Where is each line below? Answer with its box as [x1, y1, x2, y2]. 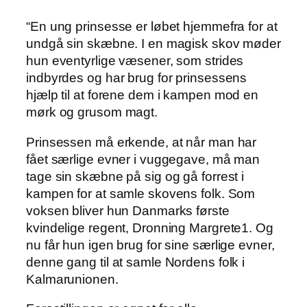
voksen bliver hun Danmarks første [26, 203, 230, 218]
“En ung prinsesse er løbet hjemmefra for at [26, 19, 278, 34]
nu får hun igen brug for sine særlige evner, [26, 237, 275, 252]
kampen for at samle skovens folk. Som [26, 186, 256, 201]
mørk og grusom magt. [26, 105, 158, 120]
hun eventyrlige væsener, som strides [26, 53, 244, 69]
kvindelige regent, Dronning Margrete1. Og [26, 220, 273, 235]
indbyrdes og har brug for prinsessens [26, 71, 247, 86]
